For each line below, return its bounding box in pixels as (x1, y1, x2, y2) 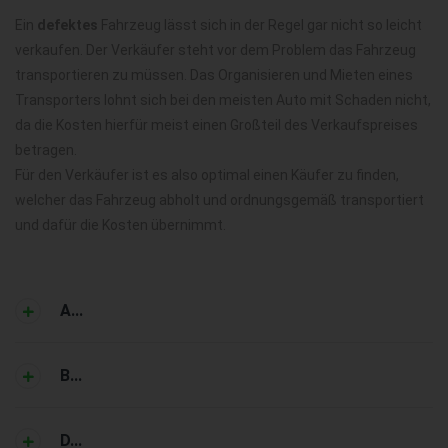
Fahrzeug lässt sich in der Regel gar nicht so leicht (98, 17, 422, 34)
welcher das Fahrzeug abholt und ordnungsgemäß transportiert (15, 192, 424, 209)
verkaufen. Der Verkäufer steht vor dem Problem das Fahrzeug (15, 42, 416, 59)
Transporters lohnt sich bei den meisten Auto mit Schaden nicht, (15, 92, 431, 109)
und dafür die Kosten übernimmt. (15, 217, 226, 234)
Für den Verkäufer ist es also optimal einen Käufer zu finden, (15, 167, 399, 184)
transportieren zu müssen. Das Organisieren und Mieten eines (15, 67, 413, 84)
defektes (37, 17, 98, 34)
